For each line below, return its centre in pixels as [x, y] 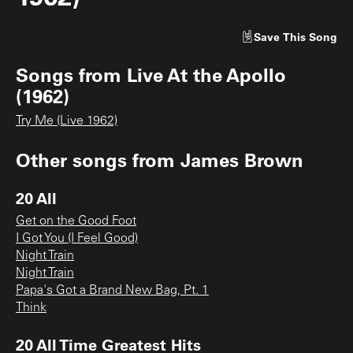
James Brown [242, 159]
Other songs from [98, 159]
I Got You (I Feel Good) [77, 238]
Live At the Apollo [206, 74]
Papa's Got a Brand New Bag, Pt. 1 [112, 290]
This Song [310, 36]
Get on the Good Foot [76, 221]
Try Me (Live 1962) [67, 121]
